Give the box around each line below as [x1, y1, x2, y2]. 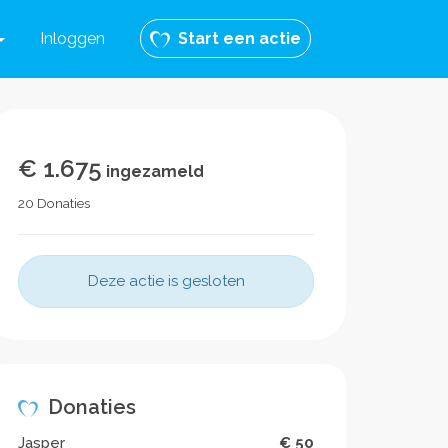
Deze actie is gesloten [87, 272, 245, 290]
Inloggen [40, 29, 105, 48]
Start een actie [170, 29, 301, 48]
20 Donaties [18, 195, 90, 211]
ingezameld [102, 162, 204, 181]
